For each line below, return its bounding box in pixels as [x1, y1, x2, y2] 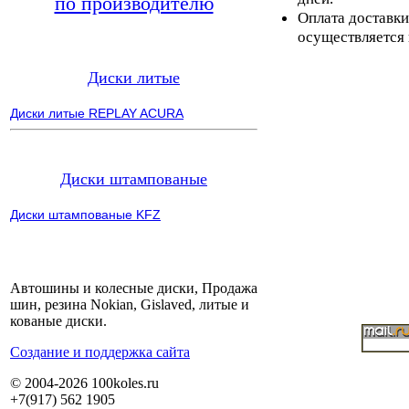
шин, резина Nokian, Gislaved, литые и [10, 297, 249, 312]
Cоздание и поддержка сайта [10, 344, 190, 360]
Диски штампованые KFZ [10, 207, 161, 222]
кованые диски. [10, 313, 107, 329]
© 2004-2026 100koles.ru [10, 375, 159, 391]
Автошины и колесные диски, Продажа [10, 280, 257, 296]
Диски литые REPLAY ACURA [10, 106, 184, 121]
